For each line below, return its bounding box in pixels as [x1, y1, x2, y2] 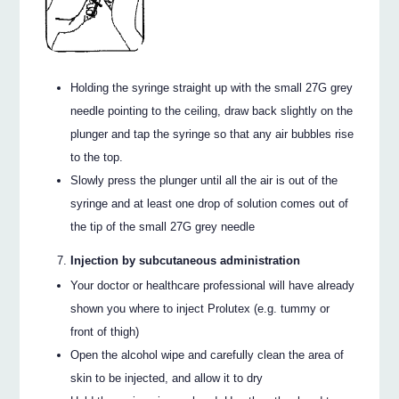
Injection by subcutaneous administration [70, 254, 301, 268]
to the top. [70, 151, 124, 165]
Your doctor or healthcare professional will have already [70, 279, 355, 293]
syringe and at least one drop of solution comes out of [70, 197, 349, 211]
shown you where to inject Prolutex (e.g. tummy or [70, 302, 330, 316]
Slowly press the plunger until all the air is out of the [70, 174, 338, 188]
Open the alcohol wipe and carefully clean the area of [70, 348, 345, 362]
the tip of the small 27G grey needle [70, 220, 256, 234]
